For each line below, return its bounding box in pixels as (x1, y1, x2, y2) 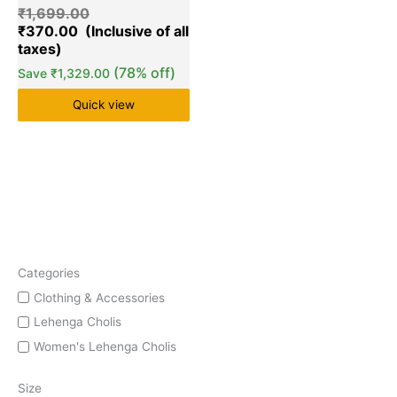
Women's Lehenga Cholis (34, 339, 176, 354)
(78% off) (113, 64, 175, 82)
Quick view (73, 97, 135, 113)
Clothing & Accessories (34, 290, 165, 305)
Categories (18, 265, 80, 280)
